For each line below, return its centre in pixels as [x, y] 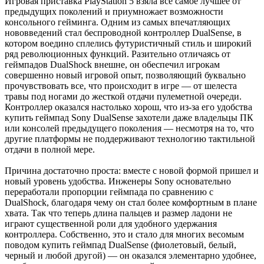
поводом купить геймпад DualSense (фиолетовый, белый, [121, 245]
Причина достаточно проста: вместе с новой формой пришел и [132, 171]
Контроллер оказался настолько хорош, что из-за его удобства [128, 107]
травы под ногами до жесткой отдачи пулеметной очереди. [123, 97]
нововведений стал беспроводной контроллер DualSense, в [123, 33]
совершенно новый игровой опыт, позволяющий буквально [125, 75]
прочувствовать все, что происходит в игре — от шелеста [121, 86]
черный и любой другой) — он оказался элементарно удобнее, [131, 256]
